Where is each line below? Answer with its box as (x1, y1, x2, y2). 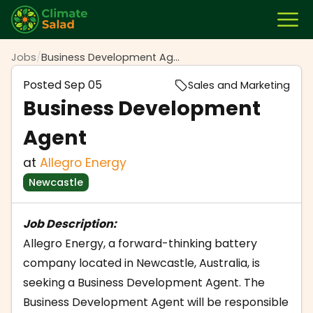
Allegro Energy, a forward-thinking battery (23, 235, 257, 252)
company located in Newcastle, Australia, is (23, 255, 260, 271)
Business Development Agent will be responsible (23, 294, 289, 310)
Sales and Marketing (188, 78, 290, 92)
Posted (23, 77, 64, 93)
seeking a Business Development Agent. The (23, 275, 265, 291)
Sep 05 (64, 77, 102, 93)
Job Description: (23, 216, 117, 232)
